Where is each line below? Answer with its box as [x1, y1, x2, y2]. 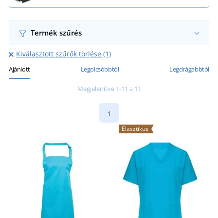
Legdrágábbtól [169, 65, 209, 74]
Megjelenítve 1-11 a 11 [77, 84, 141, 93]
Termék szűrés [28, 28, 82, 38]
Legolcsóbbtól [80, 65, 119, 74]
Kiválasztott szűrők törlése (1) [16, 49, 111, 59]
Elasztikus [122, 125, 148, 133]
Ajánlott [9, 65, 30, 74]
